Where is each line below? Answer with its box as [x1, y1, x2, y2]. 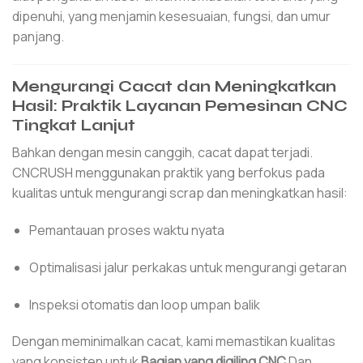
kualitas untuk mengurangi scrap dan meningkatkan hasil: [12, 184, 348, 203]
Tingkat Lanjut [12, 115, 135, 135]
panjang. [12, 27, 64, 45]
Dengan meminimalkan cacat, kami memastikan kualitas [12, 332, 335, 351]
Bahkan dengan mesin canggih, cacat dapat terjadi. [12, 143, 313, 162]
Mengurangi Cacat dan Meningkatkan [12, 76, 336, 96]
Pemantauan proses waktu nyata [28, 220, 224, 239]
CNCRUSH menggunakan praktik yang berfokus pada [12, 164, 325, 182]
